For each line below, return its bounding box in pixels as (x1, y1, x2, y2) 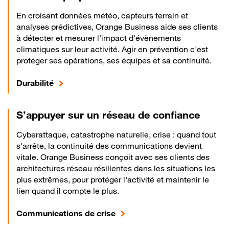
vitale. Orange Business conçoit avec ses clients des (16, 152, 210, 162)
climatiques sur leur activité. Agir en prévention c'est (16, 44, 208, 54)
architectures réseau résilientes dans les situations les (16, 163, 215, 173)
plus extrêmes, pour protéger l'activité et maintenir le (16, 174, 209, 185)
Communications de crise (16, 208, 116, 218)
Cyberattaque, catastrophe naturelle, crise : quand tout (16, 129, 216, 140)
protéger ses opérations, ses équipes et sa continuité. (16, 55, 212, 65)
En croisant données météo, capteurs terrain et (16, 10, 188, 20)
